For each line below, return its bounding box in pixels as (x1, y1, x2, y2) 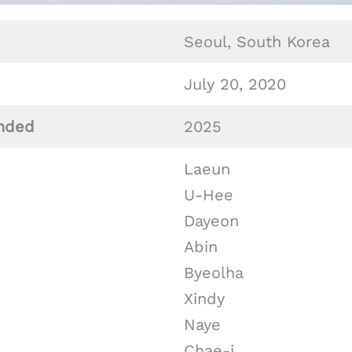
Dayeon (184, 211, 239, 230)
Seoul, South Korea (184, 32, 330, 51)
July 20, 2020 (184, 75, 286, 93)
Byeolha (184, 263, 244, 282)
